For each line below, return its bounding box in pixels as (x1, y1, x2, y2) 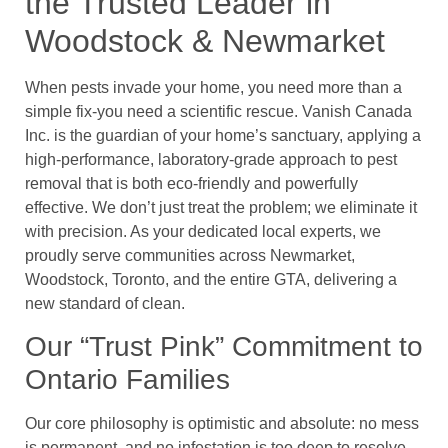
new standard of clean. (25, 294, 185, 312)
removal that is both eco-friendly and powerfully (25, 174, 358, 192)
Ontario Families (25, 364, 230, 396)
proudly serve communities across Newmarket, (25, 246, 355, 264)
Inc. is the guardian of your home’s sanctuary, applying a (25, 126, 421, 144)
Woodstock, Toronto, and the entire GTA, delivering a (25, 270, 397, 288)
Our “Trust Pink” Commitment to (25, 331, 423, 363)
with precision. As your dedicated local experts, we (25, 222, 381, 240)
